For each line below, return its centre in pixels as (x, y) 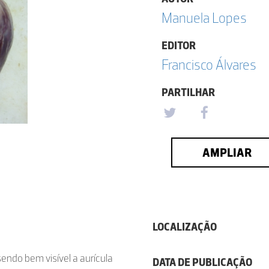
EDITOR (179, 46)
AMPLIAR (227, 153)
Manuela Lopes (204, 18)
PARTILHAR (188, 92)
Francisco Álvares (209, 65)
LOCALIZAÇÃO (185, 227)
